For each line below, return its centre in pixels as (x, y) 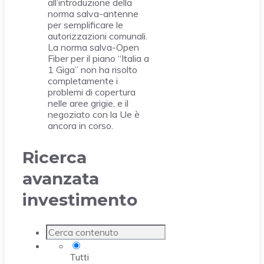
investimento (80, 200)
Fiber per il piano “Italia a (98, 59)
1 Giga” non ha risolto (93, 70)
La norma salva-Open (93, 47)
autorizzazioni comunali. (98, 36)
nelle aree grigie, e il (88, 103)
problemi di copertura (92, 92)
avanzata (61, 179)
